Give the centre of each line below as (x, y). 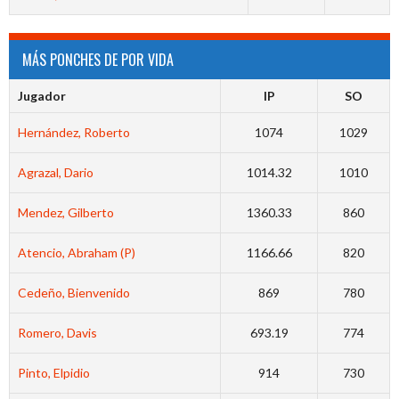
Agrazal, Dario (55, 173)
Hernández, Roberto (73, 133)
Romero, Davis (57, 333)
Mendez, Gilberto (65, 213)
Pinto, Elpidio (53, 373)
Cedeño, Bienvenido (73, 293)
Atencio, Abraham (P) (76, 253)
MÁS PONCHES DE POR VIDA (98, 60)
